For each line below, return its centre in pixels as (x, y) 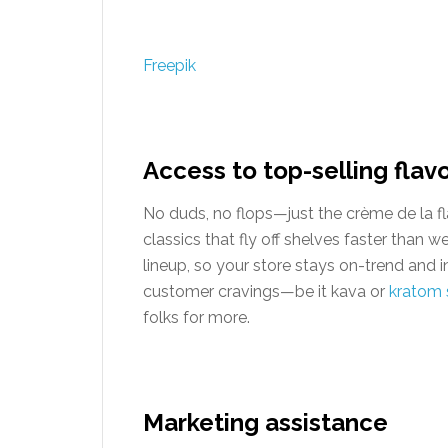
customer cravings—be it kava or (266, 291)
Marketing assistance (265, 422)
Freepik (169, 65)
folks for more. (196, 317)
